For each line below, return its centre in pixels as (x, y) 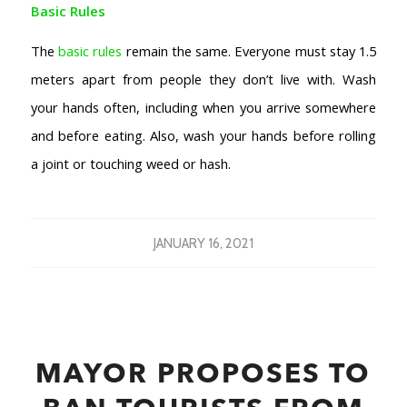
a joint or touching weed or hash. (130, 163)
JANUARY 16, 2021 (203, 244)
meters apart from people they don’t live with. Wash (203, 79)
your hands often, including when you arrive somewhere (203, 107)
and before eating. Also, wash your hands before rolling (203, 135)
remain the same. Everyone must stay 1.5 (249, 50)
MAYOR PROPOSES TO (203, 376)
